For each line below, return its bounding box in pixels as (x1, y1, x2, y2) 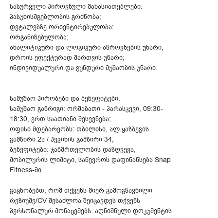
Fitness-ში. (10, 165, 43, 175)
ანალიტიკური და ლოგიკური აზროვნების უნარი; (10, 42, 163, 52)
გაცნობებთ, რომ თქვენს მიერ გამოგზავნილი (10, 185, 152, 195)
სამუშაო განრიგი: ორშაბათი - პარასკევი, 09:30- (10, 104, 163, 113)
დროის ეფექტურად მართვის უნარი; (10, 53, 125, 62)
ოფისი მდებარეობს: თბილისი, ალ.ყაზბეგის (10, 124, 149, 134)
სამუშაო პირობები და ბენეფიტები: (10, 93, 120, 103)
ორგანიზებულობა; (10, 32, 69, 42)
